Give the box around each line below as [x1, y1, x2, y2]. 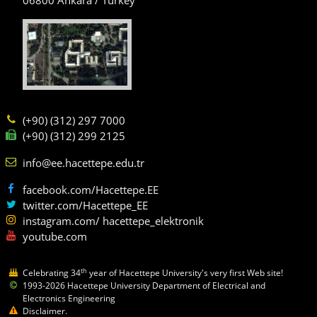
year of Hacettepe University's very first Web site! [87, 267, 283, 279]
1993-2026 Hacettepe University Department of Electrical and [23, 279, 265, 292]
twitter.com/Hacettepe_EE [23, 198, 148, 213]
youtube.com [23, 229, 87, 244]
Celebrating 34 [23, 267, 81, 279]
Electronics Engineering [23, 292, 115, 305]
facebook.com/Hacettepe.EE [23, 183, 158, 197]
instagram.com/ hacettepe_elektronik [23, 214, 204, 229]
